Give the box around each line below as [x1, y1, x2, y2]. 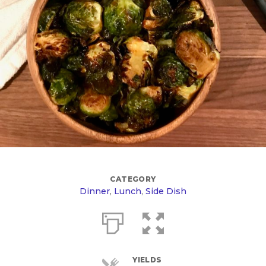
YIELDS [132, 255, 162, 264]
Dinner [80, 186, 110, 197]
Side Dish [145, 186, 186, 197]
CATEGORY [110, 175, 156, 183]
